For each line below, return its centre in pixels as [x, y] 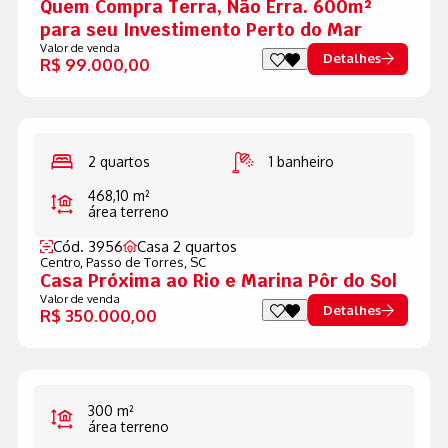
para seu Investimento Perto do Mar [200, 29]
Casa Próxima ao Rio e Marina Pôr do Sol [218, 281]
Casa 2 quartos [186, 247]
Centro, [62, 262]
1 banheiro [301, 162]
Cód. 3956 [87, 247]
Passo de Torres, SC [145, 262]
